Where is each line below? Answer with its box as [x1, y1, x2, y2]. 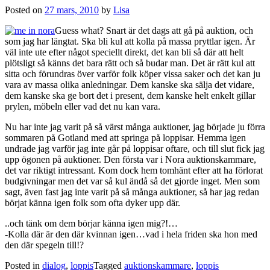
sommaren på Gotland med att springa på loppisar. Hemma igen [5, 132, 246, 143]
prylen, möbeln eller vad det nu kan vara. [5, 101, 160, 111]
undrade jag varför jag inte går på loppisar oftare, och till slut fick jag [5, 143, 265, 154]
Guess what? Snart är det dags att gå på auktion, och [55, 25, 253, 36]
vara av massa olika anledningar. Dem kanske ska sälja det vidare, [5, 79, 254, 90]
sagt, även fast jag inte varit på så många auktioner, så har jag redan [5, 186, 259, 197]
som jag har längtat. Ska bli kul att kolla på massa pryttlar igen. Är [5, 36, 255, 46]
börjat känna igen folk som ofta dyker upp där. [5, 197, 180, 208]
